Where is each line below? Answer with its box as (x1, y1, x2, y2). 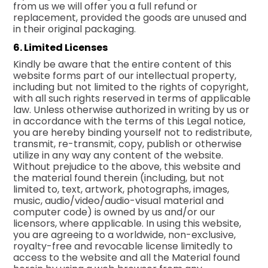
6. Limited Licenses (13, 40, 108, 54)
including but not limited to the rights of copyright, (13, 80, 249, 94)
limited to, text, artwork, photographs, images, (13, 182, 230, 196)
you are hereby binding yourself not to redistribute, (13, 125, 252, 139)
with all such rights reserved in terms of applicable (13, 91, 251, 105)
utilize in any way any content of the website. (13, 148, 224, 162)
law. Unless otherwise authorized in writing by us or (13, 102, 250, 117)
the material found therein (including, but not (13, 170, 225, 185)
